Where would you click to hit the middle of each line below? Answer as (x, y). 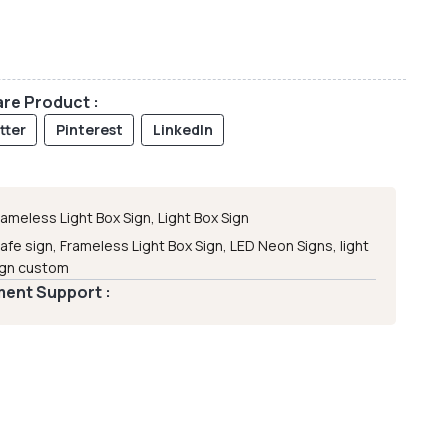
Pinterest (89, 130)
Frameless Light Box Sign (142, 246)
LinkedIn (182, 130)
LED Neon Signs (282, 246)
